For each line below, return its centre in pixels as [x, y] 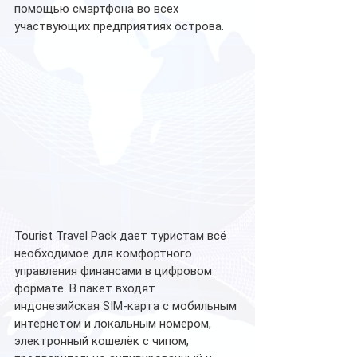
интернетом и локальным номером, [114, 324]
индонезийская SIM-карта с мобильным [127, 306]
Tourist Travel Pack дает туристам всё [122, 236]
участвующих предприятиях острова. [119, 26]
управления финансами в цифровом [115, 271]
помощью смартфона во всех [98, 9]
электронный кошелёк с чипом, [103, 341]
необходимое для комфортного [105, 254]
